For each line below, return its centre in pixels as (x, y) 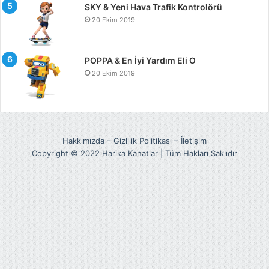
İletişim (194, 141)
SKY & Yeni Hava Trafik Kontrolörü (153, 7)
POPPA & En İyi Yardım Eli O (140, 61)
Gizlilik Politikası (143, 141)
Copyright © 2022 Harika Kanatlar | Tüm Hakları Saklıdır (134, 153)
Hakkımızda (83, 141)
